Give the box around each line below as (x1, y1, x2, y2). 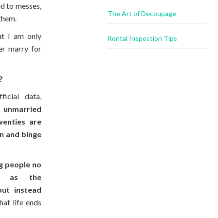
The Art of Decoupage (108, 9, 177, 18)
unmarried (3, 104, 41, 114)
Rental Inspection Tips (108, 34, 178, 42)
